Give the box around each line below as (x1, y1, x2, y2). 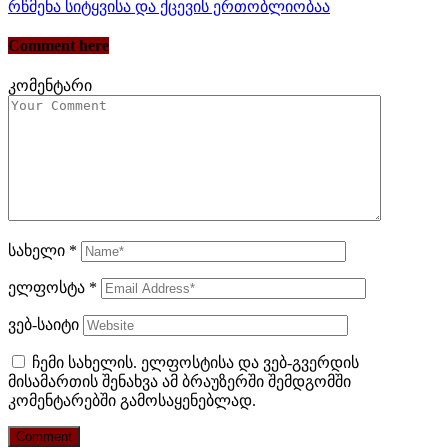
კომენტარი (8, 77, 92, 95)
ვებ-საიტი (8, 316, 79, 334)
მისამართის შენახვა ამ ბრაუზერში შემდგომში (8, 373, 351, 391)
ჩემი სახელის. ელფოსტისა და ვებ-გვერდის (32, 354, 359, 372)
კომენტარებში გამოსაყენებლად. (8, 392, 256, 410)
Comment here (8, 36, 109, 54)
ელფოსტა (8, 279, 89, 297)
